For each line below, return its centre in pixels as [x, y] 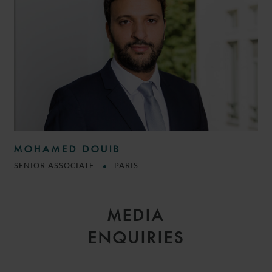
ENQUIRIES [136, 238]
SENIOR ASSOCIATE [55, 166]
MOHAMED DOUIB [67, 149]
